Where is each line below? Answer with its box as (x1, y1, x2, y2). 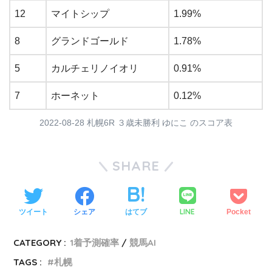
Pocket (226, 207, 251, 216)
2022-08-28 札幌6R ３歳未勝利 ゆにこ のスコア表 (39, 117, 233, 127)
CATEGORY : (13, 237, 67, 249)
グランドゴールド (51, 35, 129, 46)
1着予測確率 (70, 237, 120, 249)
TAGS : (13, 256, 42, 268)
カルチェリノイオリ (51, 63, 138, 73)
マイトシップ (51, 8, 109, 19)
